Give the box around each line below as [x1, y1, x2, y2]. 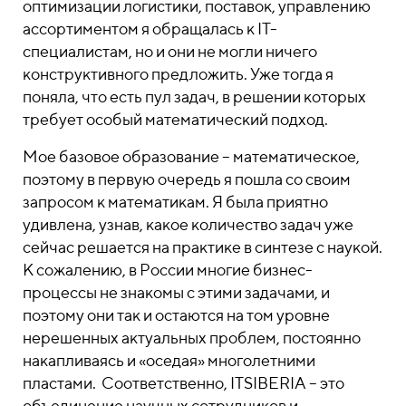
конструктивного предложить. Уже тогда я [23, 64, 333, 83]
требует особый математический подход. [23, 110, 333, 129]
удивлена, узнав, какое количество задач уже [23, 215, 353, 234]
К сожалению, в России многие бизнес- [23, 260, 313, 279]
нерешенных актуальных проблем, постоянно [23, 328, 361, 347]
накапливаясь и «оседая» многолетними [23, 351, 315, 370]
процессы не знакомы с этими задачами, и [23, 283, 330, 302]
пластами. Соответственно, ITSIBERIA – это [23, 373, 344, 392]
